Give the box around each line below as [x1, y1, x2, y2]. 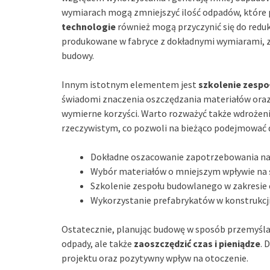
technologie [61, 20, 116, 33]
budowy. [61, 49, 94, 61]
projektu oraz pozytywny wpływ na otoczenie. [61, 251, 248, 264]
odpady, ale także [61, 237, 134, 250]
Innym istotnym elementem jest [61, 78, 198, 90]
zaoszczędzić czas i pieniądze [134, 237, 260, 250]
